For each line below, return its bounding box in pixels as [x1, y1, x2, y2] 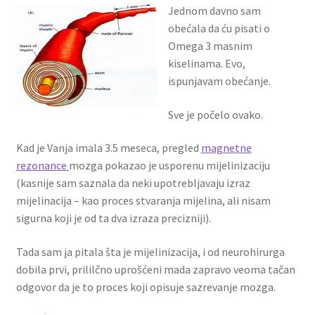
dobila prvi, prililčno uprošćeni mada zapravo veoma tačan [15, 262, 295, 276]
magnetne [200, 141, 252, 155]
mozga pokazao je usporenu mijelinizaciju [68, 158, 270, 173]
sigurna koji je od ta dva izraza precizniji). [15, 211, 211, 226]
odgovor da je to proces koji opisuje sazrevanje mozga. [15, 280, 276, 294]
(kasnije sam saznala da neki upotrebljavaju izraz [15, 176, 250, 191]
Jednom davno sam [167, 4, 261, 18]
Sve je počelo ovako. [167, 107, 263, 122]
